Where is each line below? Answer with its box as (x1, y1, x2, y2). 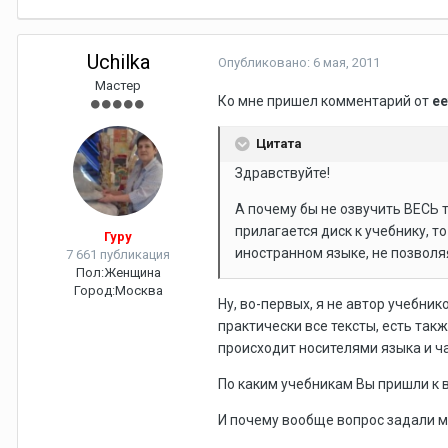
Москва (114, 283, 163, 298)
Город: (73, 283, 115, 298)
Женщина (103, 265, 161, 280)
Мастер (95, 78, 141, 93)
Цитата (253, 135, 302, 151)
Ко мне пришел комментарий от (218, 93, 432, 109)
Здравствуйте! (235, 165, 330, 181)
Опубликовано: (218, 55, 313, 70)
